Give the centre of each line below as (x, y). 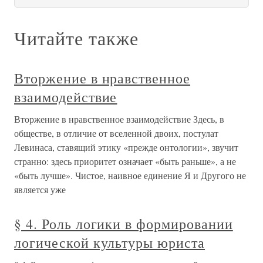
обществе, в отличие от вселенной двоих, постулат (116, 133)
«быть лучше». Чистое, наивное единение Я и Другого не (130, 175)
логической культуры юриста (109, 242)
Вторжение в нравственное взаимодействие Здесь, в (119, 119)
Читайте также (76, 38)
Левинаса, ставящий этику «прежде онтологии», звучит (126, 147)
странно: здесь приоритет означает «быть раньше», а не (125, 161)
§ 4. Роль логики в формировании (124, 224)
